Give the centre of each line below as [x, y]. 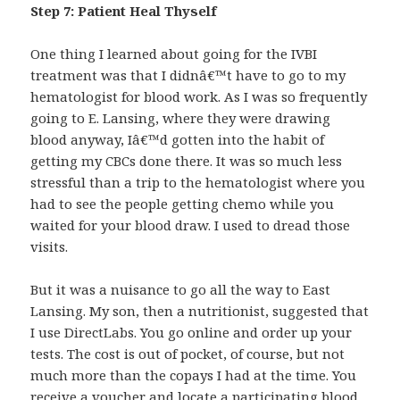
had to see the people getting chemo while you [183, 204]
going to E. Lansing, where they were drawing [181, 118]
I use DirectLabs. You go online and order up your [192, 333]
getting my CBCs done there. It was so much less [187, 161]
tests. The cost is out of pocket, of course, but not [188, 354]
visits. [50, 247]
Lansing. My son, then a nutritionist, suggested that [200, 311]
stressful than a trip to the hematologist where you [198, 183]
